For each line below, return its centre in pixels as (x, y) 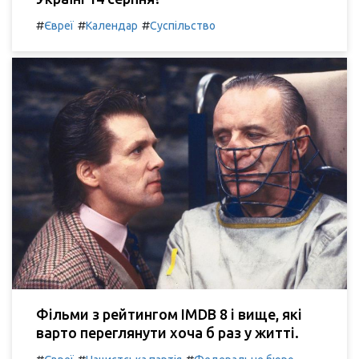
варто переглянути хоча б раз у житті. (167, 332)
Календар (112, 25)
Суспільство (183, 25)
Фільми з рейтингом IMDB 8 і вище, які (169, 314)
